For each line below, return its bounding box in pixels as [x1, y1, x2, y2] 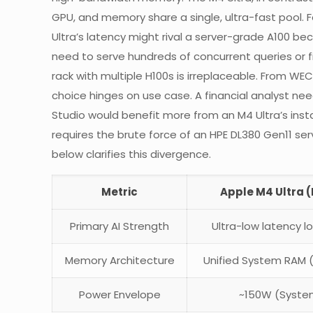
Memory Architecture [64, 253, 175, 268]
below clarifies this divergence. [52, 147, 211, 161]
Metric [101, 184, 138, 199]
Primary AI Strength [70, 219, 169, 233]
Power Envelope [78, 287, 161, 302]
